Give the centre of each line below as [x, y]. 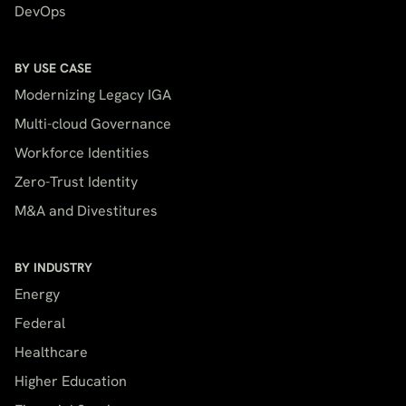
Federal [40, 324]
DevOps [40, 12]
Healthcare [51, 353]
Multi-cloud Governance [93, 124]
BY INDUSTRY [53, 268]
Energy [37, 295]
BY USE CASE [53, 68]
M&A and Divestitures [86, 211]
